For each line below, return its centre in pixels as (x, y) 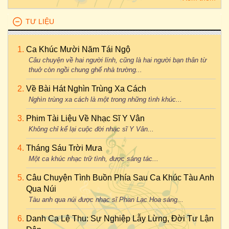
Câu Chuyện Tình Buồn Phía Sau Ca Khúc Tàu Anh (120, 178)
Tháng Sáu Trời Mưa (64, 148)
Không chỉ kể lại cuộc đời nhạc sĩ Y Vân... (91, 129)
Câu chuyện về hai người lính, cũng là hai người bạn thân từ (118, 60)
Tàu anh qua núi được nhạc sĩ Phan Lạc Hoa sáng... (106, 200)
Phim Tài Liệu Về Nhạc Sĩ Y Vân (85, 118)
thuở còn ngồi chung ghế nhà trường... (85, 70)
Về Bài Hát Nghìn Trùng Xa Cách (86, 89)
